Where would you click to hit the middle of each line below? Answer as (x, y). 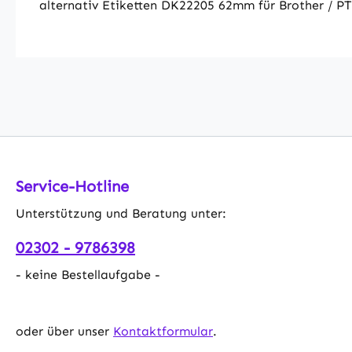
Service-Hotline (72, 187)
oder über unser (64, 332)
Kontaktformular (163, 332)
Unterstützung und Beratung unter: (121, 214)
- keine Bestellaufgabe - (88, 275)
